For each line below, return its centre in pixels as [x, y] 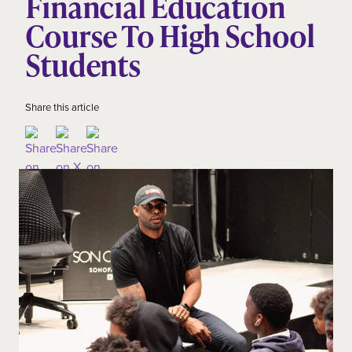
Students [83, 65]
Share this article [62, 107]
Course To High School [170, 36]
